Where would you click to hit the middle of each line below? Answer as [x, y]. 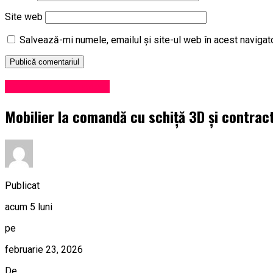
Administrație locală [57, 87]
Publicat [22, 185]
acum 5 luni [29, 207]
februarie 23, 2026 [44, 249]
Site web [24, 17]
